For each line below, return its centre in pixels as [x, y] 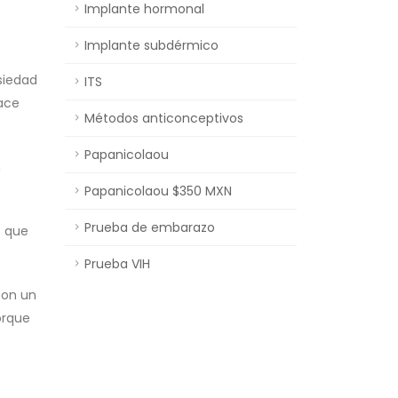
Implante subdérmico [151, 45]
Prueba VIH [117, 264]
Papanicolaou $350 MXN [158, 191]
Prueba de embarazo [150, 227]
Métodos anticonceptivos [164, 118]
